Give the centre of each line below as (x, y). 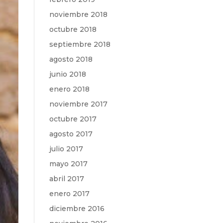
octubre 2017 (73, 119)
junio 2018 (67, 74)
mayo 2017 (68, 164)
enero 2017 (69, 194)
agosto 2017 (71, 134)
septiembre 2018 (80, 44)
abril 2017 (66, 179)
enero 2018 (69, 89)
